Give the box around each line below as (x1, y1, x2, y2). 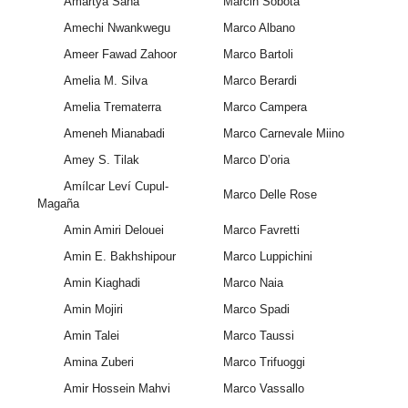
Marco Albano (222, 21, 295, 36)
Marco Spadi (222, 302, 290, 317)
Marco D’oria (222, 153, 290, 168)
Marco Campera (222, 100, 307, 115)
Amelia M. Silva (63, 74, 148, 88)
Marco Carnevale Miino (222, 127, 344, 141)
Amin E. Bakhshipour (63, 250, 176, 264)
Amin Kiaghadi (63, 276, 140, 291)
